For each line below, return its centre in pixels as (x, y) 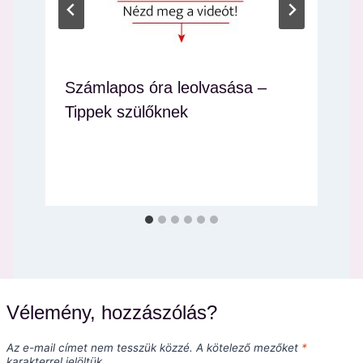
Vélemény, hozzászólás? (112, 312)
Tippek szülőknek (126, 112)
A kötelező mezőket (249, 348)
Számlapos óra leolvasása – (166, 88)
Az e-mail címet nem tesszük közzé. (100, 348)
